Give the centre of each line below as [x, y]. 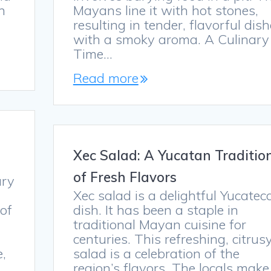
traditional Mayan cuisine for [159, 225]
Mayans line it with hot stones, [165, 11]
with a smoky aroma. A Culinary [171, 40]
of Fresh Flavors [125, 177]
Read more [106, 78]
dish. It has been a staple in [155, 210]
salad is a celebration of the [156, 254]
